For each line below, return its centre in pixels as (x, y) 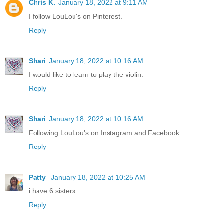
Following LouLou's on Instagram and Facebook (104, 133)
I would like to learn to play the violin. (86, 75)
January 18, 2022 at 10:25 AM (98, 177)
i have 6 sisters (52, 191)
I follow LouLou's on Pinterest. (75, 17)
